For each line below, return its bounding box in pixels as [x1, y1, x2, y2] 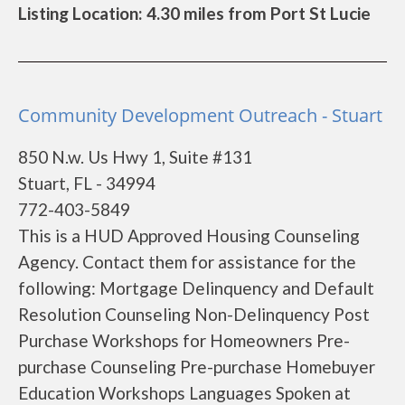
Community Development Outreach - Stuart [18, 103, 382, 127]
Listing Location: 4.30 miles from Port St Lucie [18, 3, 371, 24]
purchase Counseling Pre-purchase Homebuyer [18, 356, 375, 377]
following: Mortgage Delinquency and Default [18, 278, 374, 298]
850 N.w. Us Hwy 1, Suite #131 [18, 146, 252, 167]
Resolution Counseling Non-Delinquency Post [18, 304, 370, 325]
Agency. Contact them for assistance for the [18, 251, 356, 272]
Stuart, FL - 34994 [18, 173, 155, 193]
